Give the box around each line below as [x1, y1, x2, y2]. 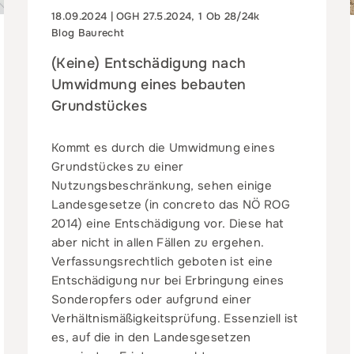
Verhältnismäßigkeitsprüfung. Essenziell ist [51, 310, 299, 326]
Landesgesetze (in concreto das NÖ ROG [51, 196, 290, 213]
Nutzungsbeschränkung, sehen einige [51, 177, 272, 194]
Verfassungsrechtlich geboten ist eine [51, 253, 273, 269]
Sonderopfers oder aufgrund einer [51, 291, 252, 307]
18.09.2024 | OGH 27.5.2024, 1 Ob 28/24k [51, 9, 260, 23]
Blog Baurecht [51, 25, 125, 40]
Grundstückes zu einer [51, 158, 184, 175]
